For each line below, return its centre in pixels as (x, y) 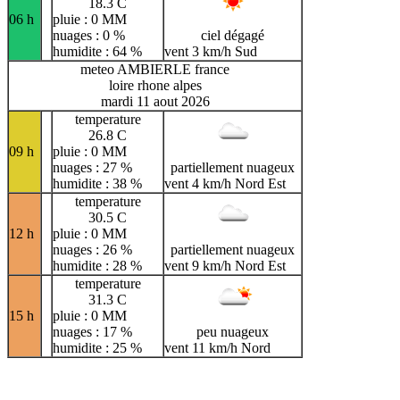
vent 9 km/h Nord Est (225, 266)
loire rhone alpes (155, 86)
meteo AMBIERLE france (155, 70)
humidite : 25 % (97, 348)
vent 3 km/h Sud (211, 52)
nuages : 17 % (92, 332)
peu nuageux (233, 332)
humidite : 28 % (97, 266)
